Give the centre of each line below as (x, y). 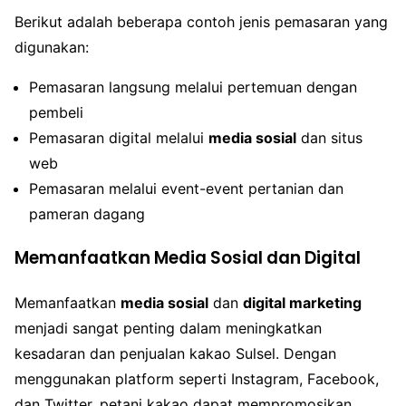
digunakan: (52, 48)
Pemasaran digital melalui (119, 138)
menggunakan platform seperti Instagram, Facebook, (197, 378)
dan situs (329, 138)
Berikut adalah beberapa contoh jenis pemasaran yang (201, 22)
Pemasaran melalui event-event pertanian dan (186, 189)
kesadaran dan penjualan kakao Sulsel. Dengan (175, 353)
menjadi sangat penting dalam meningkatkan (168, 328)
